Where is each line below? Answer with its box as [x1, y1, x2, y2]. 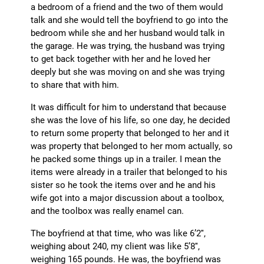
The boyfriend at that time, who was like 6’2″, [31, 227, 206, 239]
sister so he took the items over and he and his [31, 179, 216, 191]
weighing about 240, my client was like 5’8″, [31, 240, 200, 252]
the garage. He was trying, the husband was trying [31, 39, 225, 52]
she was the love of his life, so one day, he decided [31, 114, 230, 126]
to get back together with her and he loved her [31, 52, 211, 65]
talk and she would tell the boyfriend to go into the [31, 14, 229, 26]
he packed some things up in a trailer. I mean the [31, 153, 222, 165]
